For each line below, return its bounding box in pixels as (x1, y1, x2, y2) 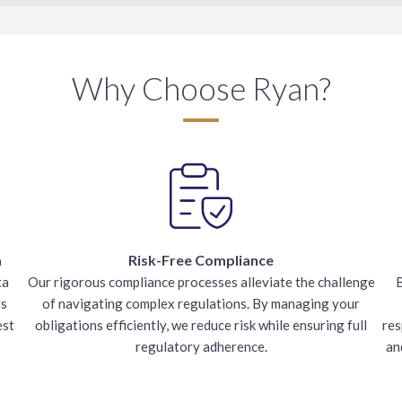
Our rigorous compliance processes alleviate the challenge (27, 274, 375, 290)
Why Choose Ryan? (71, 69, 331, 107)
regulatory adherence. (135, 338, 267, 354)
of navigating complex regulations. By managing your (42, 295, 360, 311)
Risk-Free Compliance (128, 251, 274, 268)
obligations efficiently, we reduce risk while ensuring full (35, 317, 367, 333)
